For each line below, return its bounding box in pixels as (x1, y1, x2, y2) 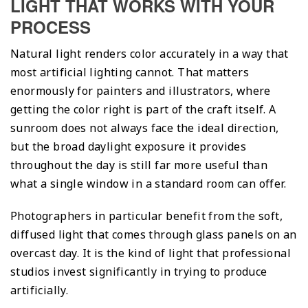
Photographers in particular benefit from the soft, (10, 208, 283, 223)
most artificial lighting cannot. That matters (10, 64, 249, 80)
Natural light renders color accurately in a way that (10, 45, 289, 61)
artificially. (10, 282, 69, 298)
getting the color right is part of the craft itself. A (10, 101, 276, 117)
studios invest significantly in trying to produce (10, 263, 267, 279)
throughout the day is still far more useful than (10, 157, 268, 173)
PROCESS (10, 14, 91, 38)
